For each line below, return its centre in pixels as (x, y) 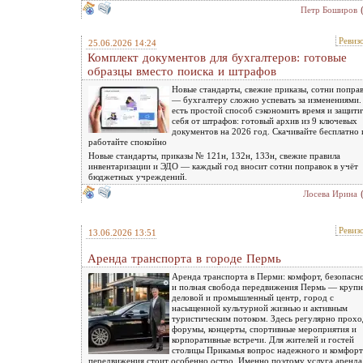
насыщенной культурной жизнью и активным (260, 307)
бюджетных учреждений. (138, 176)
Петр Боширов (329, 9)
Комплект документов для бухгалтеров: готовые (217, 57)
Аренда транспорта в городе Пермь (184, 258)
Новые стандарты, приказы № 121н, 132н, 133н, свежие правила (214, 155)
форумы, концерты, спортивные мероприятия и (264, 329)
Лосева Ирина (330, 193)
